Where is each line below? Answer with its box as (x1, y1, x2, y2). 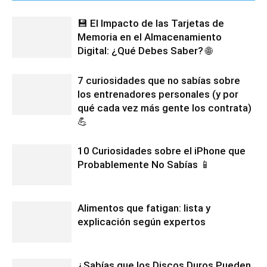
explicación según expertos (77, 215, 206, 228)
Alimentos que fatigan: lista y (77, 201, 210, 214)
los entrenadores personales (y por (77, 88, 238, 100)
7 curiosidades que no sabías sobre (77, 74, 240, 86)
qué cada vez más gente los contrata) (77, 101, 252, 114)
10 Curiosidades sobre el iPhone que (77, 144, 246, 157)
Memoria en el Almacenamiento (77, 30, 222, 43)
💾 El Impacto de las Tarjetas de (77, 17, 224, 29)
